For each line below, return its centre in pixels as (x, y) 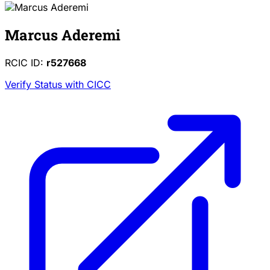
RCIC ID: (26, 62)
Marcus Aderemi (63, 35)
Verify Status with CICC (58, 84)
